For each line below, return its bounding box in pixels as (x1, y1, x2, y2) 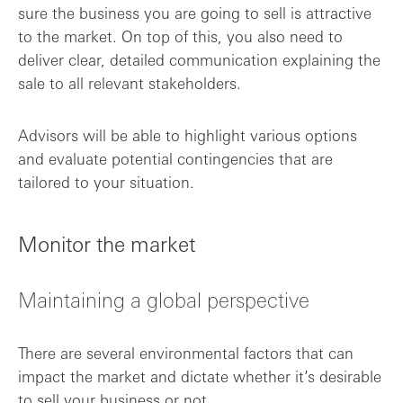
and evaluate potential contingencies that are (18, 148, 333, 168)
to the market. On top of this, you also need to (18, 26, 343, 46)
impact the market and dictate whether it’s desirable (18, 366, 381, 386)
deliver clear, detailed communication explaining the (18, 49, 381, 69)
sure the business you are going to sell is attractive (18, 3, 372, 22)
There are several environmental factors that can (18, 343, 354, 363)
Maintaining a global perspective (18, 285, 309, 312)
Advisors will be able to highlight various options (18, 125, 357, 145)
